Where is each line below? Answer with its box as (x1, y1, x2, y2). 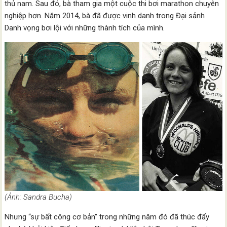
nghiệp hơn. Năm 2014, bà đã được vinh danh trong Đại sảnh (5, 11, 205, 20)
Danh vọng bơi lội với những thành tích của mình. (5, 23, 165, 32)
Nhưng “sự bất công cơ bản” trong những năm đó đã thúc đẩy (5, 212, 210, 221)
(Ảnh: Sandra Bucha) (5, 192, 72, 202)
